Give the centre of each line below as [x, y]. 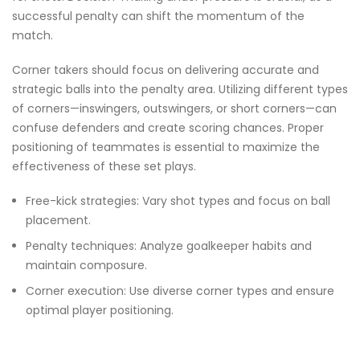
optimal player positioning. [100, 310]
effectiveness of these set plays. [104, 166]
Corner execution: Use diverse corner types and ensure [180, 290]
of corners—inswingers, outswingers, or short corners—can [174, 108]
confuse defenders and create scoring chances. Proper [168, 127]
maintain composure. [86, 265]
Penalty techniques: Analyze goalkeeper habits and [169, 245]
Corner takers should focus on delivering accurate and [166, 70]
